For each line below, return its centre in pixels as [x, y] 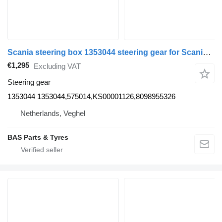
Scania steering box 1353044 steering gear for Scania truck [207, 52]
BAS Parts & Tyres [38, 138]
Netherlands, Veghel [53, 113]
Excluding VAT [57, 66]
